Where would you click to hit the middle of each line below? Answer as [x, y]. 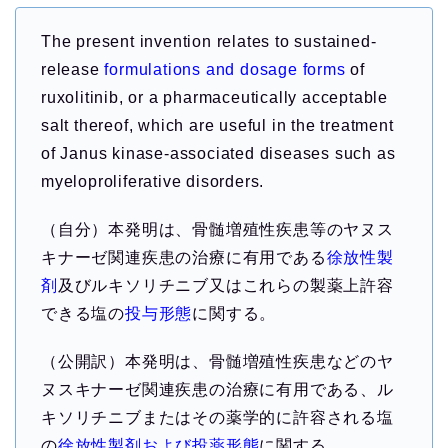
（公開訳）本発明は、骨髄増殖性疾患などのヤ [217, 362]
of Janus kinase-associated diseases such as [218, 154]
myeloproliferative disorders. [153, 182]
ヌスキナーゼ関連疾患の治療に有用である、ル [217, 390]
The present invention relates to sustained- [209, 42]
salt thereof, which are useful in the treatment [217, 126]
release [73, 70]
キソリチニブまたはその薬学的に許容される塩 [217, 418]
